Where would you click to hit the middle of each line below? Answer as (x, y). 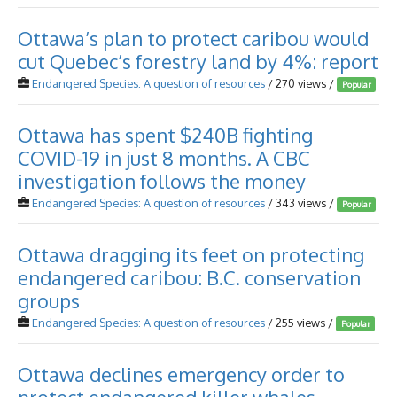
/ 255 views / (300, 323)
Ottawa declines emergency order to (181, 374)
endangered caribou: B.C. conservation (189, 277)
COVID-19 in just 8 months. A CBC (164, 158)
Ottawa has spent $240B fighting (165, 135)
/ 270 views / (301, 83)
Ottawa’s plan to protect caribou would (193, 38)
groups (49, 300)
